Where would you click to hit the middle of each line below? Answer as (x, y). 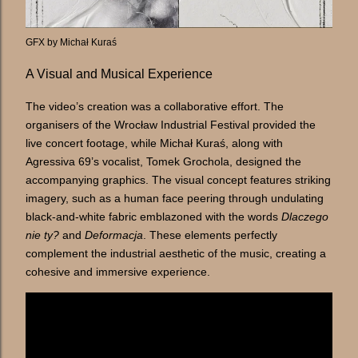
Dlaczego (305, 217)
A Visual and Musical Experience (119, 74)
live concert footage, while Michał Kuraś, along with (154, 143)
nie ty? (42, 235)
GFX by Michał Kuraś (71, 42)
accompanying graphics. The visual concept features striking (178, 180)
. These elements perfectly (210, 235)
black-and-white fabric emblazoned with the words (153, 217)
